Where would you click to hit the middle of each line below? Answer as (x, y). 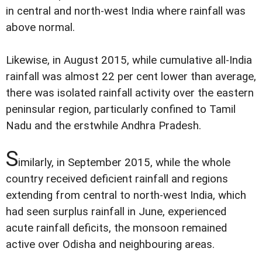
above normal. (40, 27)
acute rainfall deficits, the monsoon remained (116, 228)
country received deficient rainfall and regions (117, 179)
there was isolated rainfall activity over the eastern (130, 93)
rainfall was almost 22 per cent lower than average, (131, 77)
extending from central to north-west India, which (126, 196)
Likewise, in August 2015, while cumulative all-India (129, 61)
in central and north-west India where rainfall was (126, 11)
